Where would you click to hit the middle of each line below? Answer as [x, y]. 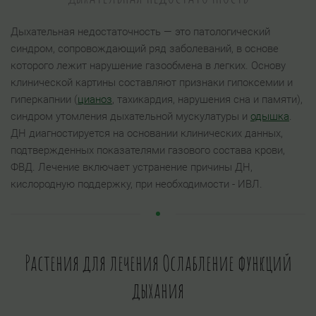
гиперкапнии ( [44, 99]
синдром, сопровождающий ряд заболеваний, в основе [145, 49]
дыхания [158, 290]
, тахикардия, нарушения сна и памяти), [207, 99]
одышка [270, 116]
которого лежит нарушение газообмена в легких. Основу [148, 66]
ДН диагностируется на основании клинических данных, [147, 133]
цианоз [95, 99]
